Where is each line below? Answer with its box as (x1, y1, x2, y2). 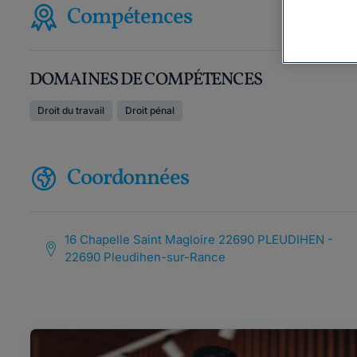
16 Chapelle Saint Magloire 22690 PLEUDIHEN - (64, 232, 333, 247)
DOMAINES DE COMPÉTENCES (29, 68, 262, 92)
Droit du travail (37, 104, 104, 116)
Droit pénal (125, 104, 175, 116)
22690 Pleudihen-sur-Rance (64, 249, 226, 265)
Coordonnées (67, 163, 189, 194)
